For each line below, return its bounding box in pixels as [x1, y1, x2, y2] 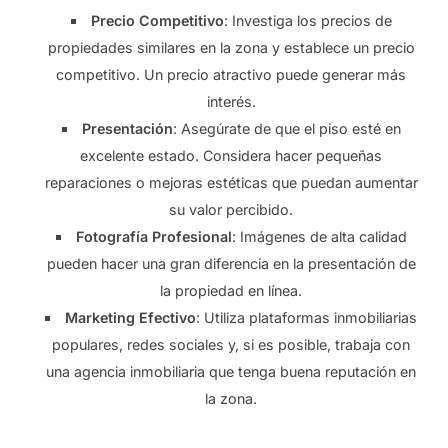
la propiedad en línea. [160, 282, 303, 300]
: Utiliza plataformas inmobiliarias [196, 309, 418, 327]
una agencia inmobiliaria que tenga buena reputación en [46, 363, 417, 381]
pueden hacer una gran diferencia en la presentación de [46, 255, 416, 273]
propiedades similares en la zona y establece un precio [47, 39, 415, 57]
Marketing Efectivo [65, 309, 197, 327]
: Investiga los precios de [223, 12, 392, 30]
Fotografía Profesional [75, 228, 232, 246]
